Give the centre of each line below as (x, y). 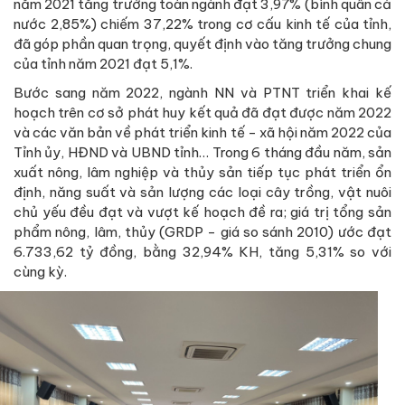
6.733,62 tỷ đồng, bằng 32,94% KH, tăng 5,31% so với (202, 252)
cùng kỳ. (40, 272)
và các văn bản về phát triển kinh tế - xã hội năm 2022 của (202, 133)
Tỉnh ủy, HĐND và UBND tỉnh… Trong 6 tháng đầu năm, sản (202, 153)
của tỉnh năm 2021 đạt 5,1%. (103, 64)
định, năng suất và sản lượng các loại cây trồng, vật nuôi (202, 193)
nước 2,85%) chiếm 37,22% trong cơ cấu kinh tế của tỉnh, (202, 24)
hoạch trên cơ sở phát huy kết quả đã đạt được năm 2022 (202, 113)
